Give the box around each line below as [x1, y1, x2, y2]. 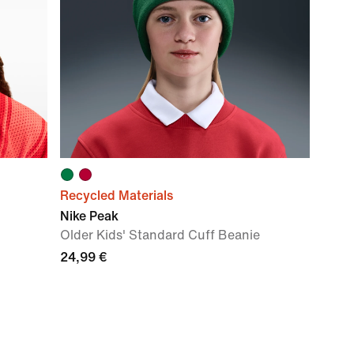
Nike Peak [60, 209, 119, 223]
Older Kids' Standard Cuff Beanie [60, 228, 260, 242]
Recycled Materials [60, 189, 173, 202]
